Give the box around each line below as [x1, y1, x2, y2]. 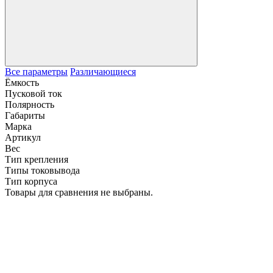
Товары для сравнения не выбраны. [5, 186, 153, 197]
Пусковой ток [5, 88, 62, 99]
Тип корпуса [5, 175, 57, 186]
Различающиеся [70, 66, 136, 77]
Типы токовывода [5, 165, 80, 175]
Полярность [5, 99, 54, 110]
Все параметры [5, 66, 68, 77]
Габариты [5, 110, 45, 121]
